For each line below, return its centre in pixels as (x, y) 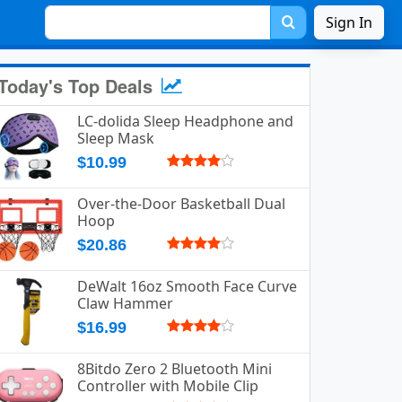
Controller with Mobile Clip (168, 386)
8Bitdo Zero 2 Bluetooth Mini (175, 369)
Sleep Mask (116, 138)
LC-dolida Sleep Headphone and (185, 121)
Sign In (349, 22)
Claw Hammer (125, 303)
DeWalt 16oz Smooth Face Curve (187, 286)
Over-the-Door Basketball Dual (181, 204)
